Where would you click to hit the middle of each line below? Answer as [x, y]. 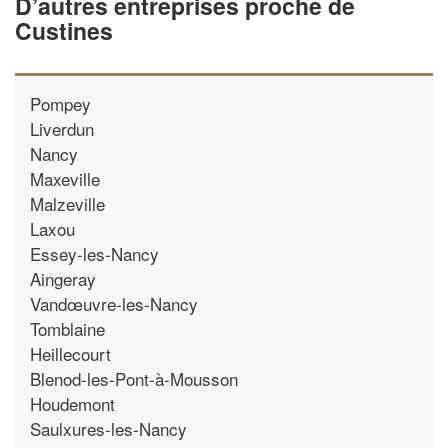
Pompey [60, 103]
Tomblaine [67, 328]
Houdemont [72, 403]
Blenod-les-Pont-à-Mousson [134, 378]
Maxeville [65, 178]
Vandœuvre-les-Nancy [114, 303]
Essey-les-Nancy [94, 253]
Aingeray [63, 278]
